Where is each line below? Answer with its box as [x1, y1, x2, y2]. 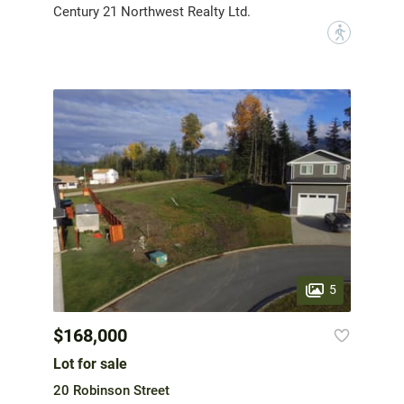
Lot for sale [53, 355, 127, 373]
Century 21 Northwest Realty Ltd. [53, 3, 251, 20]
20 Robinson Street [53, 382, 170, 399]
